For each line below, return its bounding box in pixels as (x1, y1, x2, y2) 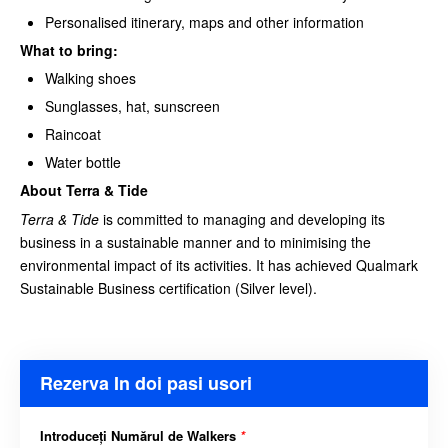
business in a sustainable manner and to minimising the (20, 231, 371, 252)
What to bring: (20, 39, 118, 60)
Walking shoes (45, 67, 136, 88)
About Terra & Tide (20, 179, 148, 200)
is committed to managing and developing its (99, 208, 385, 229)
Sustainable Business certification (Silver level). (20, 277, 317, 298)
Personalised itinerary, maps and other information (45, 11, 364, 32)
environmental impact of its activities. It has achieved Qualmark (20, 254, 418, 275)
